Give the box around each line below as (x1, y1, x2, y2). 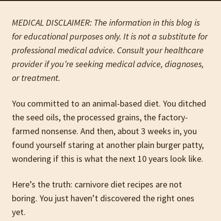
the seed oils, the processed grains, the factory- (12, 111, 188, 123)
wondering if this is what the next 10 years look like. (12, 153, 203, 164)
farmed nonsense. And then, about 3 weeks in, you (12, 125, 197, 137)
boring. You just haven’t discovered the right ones (12, 192, 194, 204)
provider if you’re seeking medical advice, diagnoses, (12, 58, 204, 70)
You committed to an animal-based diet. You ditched (12, 98, 206, 109)
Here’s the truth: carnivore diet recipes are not (12, 179, 182, 190)
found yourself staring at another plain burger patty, (12, 139, 204, 150)
